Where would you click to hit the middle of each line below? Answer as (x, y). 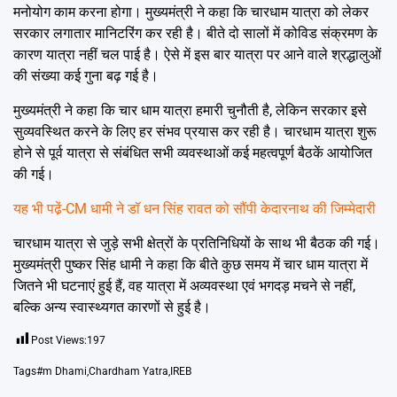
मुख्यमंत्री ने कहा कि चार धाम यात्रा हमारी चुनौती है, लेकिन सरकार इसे (190, 111)
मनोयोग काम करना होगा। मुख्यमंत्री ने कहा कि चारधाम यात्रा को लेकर (191, 12)
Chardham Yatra (128, 372)
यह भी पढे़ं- (39, 209)
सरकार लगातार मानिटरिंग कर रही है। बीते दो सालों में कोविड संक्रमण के (195, 34)
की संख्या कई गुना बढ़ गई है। (86, 76)
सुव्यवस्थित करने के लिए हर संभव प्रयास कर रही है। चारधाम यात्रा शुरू (195, 132)
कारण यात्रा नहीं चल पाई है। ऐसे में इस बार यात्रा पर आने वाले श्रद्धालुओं (197, 55)
